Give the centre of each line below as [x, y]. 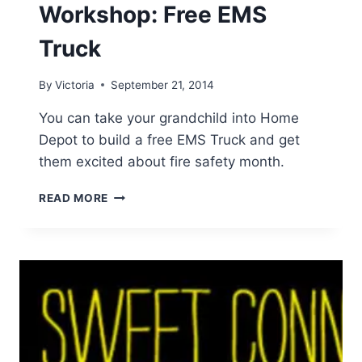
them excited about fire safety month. [162, 161]
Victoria [75, 84]
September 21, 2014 [163, 84]
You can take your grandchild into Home [169, 118]
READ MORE [74, 198]
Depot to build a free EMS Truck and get [169, 139]
